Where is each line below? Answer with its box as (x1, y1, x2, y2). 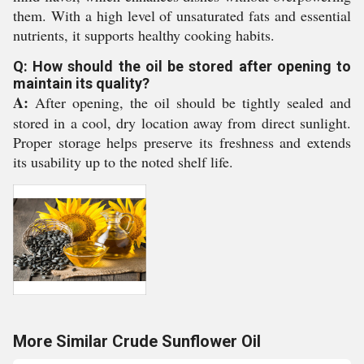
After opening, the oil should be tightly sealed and (28, 93, 351, 112)
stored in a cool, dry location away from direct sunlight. (13, 113, 351, 132)
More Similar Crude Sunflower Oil (13, 331, 261, 351)
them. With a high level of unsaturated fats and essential (13, 6, 351, 25)
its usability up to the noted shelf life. (13, 152, 233, 171)
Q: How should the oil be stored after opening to (13, 58, 351, 75)
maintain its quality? (13, 75, 149, 92)
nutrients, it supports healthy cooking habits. (13, 25, 275, 45)
